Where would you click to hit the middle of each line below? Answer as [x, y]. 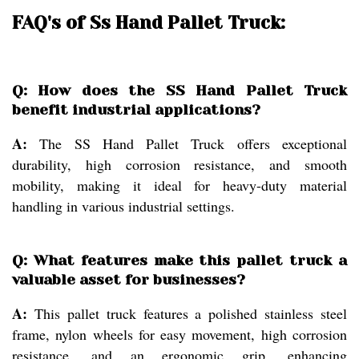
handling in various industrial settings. [123, 206]
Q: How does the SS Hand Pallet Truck [179, 90]
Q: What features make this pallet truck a [179, 260]
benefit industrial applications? [136, 109]
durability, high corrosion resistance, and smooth [179, 164]
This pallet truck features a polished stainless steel [187, 313]
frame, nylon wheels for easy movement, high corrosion [179, 334]
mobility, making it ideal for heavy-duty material [179, 185]
